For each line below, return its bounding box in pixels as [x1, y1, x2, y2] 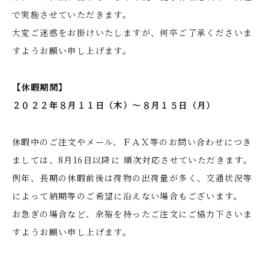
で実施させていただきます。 [12, 8, 132, 20]
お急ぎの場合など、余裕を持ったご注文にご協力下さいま [12, 208, 253, 220]
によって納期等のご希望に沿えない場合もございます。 [12, 190, 243, 202]
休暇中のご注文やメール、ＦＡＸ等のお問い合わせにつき [12, 136, 252, 148]
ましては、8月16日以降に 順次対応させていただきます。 [12, 154, 253, 166]
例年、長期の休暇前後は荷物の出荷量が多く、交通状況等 [12, 172, 253, 184]
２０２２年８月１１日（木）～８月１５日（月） [12, 99, 216, 111]
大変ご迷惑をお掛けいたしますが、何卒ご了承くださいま [12, 26, 253, 38]
